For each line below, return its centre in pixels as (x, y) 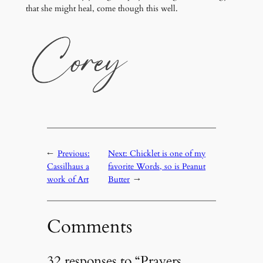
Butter (119, 180)
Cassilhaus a (68, 167)
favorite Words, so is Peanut (157, 167)
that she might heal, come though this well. (102, 8)
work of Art (68, 180)
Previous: (73, 154)
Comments (89, 227)
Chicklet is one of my (168, 154)
